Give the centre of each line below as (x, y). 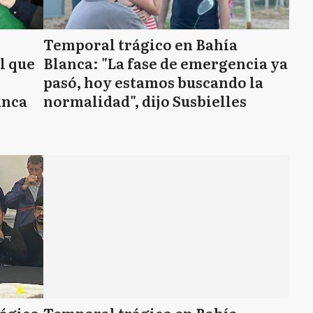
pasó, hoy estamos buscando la (153, 82)
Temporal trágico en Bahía (140, 44)
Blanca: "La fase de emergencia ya (166, 63)
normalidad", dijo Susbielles (145, 101)
